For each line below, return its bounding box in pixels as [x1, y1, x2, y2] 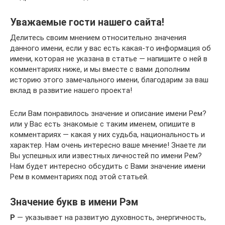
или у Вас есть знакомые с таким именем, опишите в [10, 120, 195, 129]
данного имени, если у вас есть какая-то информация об [10, 44, 211, 53]
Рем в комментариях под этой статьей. [10, 172, 149, 181]
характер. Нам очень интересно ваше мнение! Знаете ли [10, 141, 206, 150]
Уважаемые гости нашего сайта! [10, 17, 164, 29]
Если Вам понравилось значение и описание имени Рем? [10, 109, 206, 118]
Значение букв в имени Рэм [10, 196, 138, 208]
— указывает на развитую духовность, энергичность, [15, 213, 206, 222]
